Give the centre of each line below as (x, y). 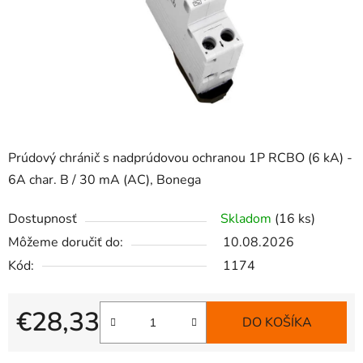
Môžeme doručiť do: (66, 243)
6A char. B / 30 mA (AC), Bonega (105, 180)
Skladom (248, 219)
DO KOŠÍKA (277, 323)
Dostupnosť (43, 219)
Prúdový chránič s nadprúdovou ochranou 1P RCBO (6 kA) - (180, 158)
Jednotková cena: (64, 348)
